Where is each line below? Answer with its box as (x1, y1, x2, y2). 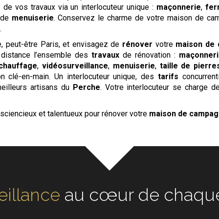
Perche (72, 83, 100, 92)
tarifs (157, 72, 178, 81)
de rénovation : (119, 50, 179, 60)
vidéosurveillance (42, 61, 108, 70)
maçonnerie (156, 2, 201, 12)
